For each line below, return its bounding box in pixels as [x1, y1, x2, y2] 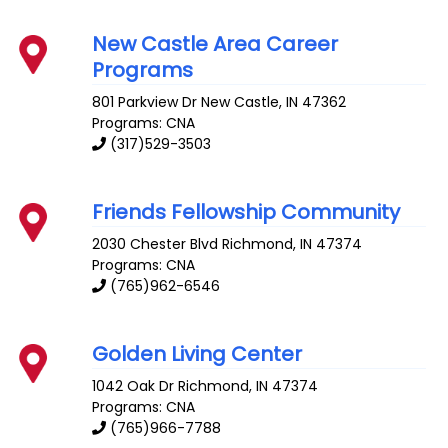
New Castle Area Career [92, 30, 339, 59]
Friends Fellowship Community [92, 198, 401, 227]
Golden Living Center [92, 339, 303, 368]
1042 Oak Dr [92, 375, 175, 396]
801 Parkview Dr [92, 92, 198, 113]
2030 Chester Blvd [92, 233, 219, 254]
